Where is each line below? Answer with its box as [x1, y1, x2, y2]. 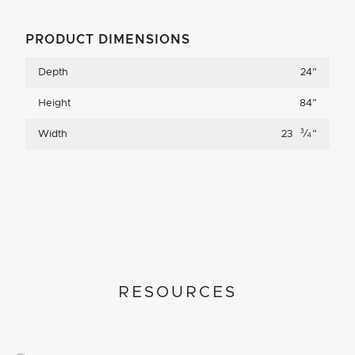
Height [38, 98, 71, 109]
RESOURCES [118, 284, 237, 301]
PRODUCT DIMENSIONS [25, 33, 190, 47]
